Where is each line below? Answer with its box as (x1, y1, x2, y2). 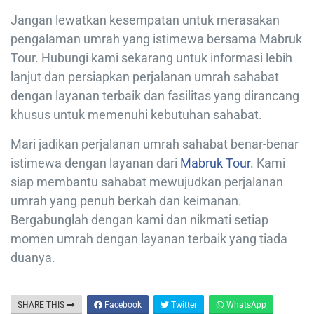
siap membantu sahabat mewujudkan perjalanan (11, 174, 283, 189)
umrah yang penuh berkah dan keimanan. (11, 193, 242, 208)
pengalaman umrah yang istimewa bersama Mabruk (11, 31, 302, 46)
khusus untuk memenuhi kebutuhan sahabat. (11, 107, 262, 122)
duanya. (11, 250, 55, 265)
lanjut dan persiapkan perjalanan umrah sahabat (11, 69, 279, 84)
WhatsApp (224, 299, 266, 310)
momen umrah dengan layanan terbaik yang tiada (11, 231, 287, 246)
